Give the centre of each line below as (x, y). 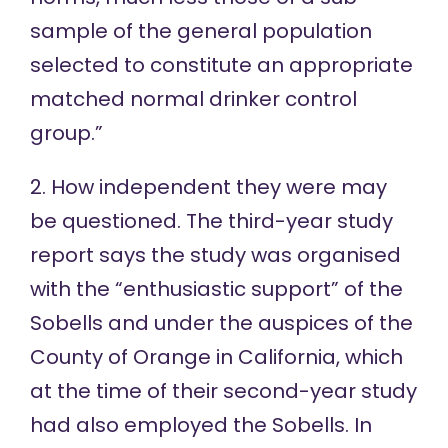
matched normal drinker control (193, 99)
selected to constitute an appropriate (221, 65)
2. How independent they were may (208, 187)
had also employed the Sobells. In (200, 425)
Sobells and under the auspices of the (221, 323)
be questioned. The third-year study (211, 221)
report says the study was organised (215, 255)
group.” (66, 133)
